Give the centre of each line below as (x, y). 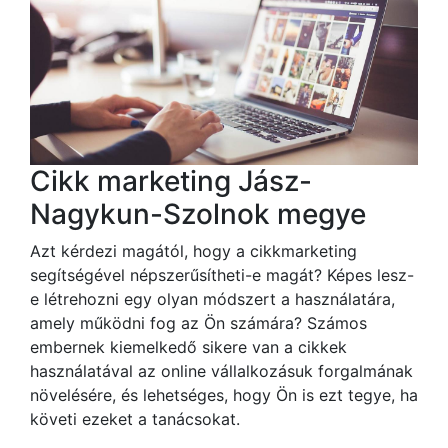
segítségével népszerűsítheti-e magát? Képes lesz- (222, 274)
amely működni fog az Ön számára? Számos (198, 322)
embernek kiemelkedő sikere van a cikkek (188, 346)
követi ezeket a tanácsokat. (135, 418)
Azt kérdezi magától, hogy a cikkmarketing (193, 250)
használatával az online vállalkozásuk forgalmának (221, 370)
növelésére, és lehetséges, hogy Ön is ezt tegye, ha (224, 394)
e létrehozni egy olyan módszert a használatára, (212, 298)
